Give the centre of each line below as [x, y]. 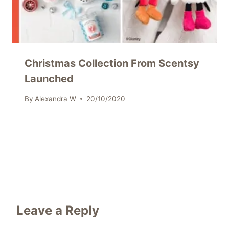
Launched [49, 79]
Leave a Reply [58, 210]
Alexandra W [56, 98]
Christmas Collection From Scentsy [112, 64]
